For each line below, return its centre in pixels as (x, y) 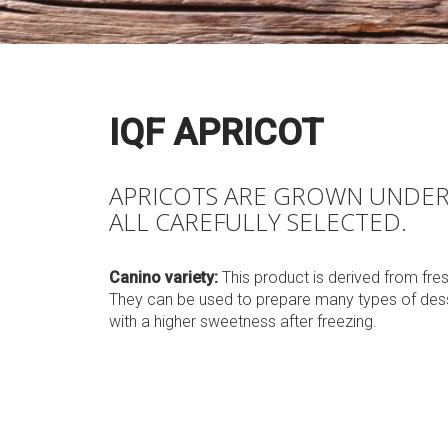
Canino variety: (165, 277)
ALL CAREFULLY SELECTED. (258, 221)
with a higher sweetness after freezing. (243, 321)
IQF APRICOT (216, 133)
